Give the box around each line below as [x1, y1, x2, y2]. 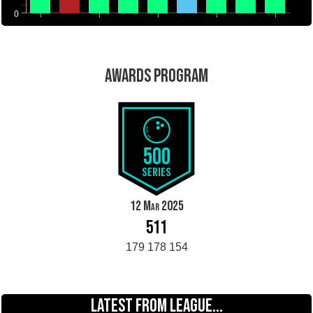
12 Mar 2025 [129, 198, 184, 214]
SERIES [142, 164, 171, 179]
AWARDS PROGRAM [105, 66, 208, 87]
